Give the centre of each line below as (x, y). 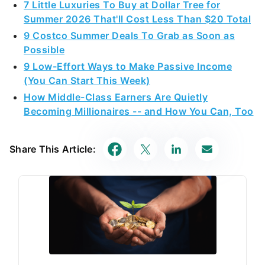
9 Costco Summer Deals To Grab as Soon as (129, 35)
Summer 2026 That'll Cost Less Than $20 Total (137, 19)
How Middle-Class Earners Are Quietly (116, 97)
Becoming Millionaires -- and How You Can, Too (139, 111)
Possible (44, 50)
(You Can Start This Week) (87, 80)
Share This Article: (53, 149)
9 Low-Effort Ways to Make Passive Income (128, 66)
